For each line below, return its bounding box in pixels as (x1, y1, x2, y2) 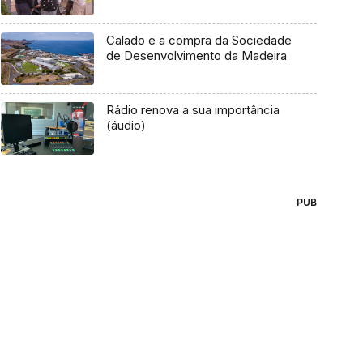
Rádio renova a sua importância (105, 102, 280, 118)
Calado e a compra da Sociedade (105, 32, 292, 49)
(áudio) (105, 117, 146, 134)
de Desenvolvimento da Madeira (105, 48, 287, 64)
